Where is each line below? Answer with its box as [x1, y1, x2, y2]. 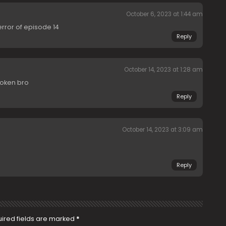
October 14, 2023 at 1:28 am [124, 65, 203, 74]
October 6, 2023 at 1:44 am [126, 10, 203, 18]
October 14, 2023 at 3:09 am [122, 125, 203, 134]
